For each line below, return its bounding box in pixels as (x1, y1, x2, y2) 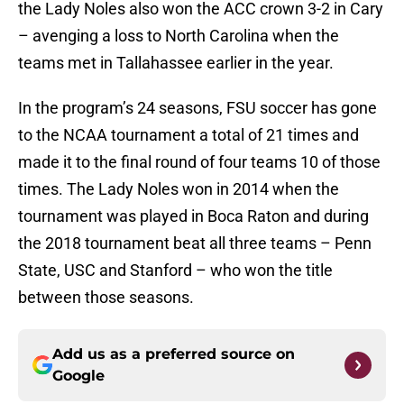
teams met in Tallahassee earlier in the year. (18, 53, 334, 73)
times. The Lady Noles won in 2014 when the (18, 179, 339, 199)
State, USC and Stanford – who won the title (18, 261, 333, 280)
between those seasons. (18, 288, 194, 308)
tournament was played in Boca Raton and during (18, 207, 369, 226)
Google (52, 367, 105, 385)
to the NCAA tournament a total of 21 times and (18, 125, 359, 145)
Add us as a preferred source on (52, 345, 295, 363)
